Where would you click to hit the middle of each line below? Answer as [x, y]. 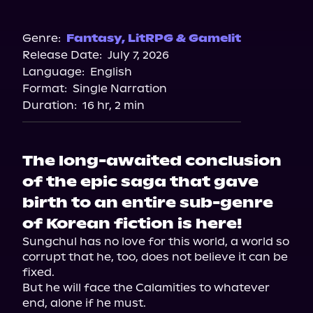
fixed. [38, 272]
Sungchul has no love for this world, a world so [156, 241]
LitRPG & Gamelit [184, 38]
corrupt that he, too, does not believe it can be [155, 257]
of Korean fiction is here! [132, 224]
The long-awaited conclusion [152, 161]
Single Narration [120, 88]
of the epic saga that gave [140, 182]
